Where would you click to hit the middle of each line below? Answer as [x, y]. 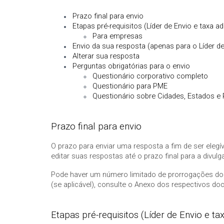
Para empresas [117, 36]
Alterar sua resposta [106, 56]
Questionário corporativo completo [150, 76]
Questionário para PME [130, 86]
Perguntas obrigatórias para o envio [131, 66]
